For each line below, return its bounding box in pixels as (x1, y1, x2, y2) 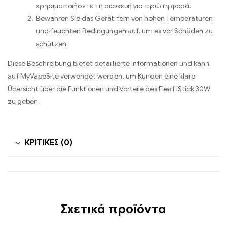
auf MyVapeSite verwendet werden (8, 72, 122, 81)
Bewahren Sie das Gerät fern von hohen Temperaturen (36, 14, 213, 23)
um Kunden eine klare (126, 72, 195, 81)
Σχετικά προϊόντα (61, 201, 166, 217)
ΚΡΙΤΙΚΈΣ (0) (25, 138, 72, 148)
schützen (36, 40, 66, 49)
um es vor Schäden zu (142, 27, 213, 36)
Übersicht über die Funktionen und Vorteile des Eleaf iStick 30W (8, 85, 210, 94)
